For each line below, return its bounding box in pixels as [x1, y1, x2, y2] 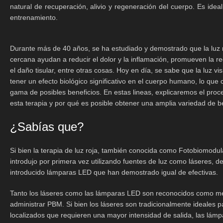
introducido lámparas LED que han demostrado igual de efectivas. [10, 168, 218, 176]
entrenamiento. [10, 13, 58, 21]
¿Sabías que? [10, 120, 84, 133]
